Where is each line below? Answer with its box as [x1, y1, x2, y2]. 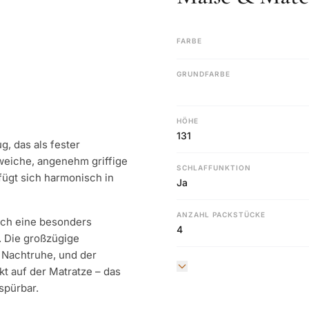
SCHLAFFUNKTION [177, 163, 251, 172]
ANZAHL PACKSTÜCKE [177, 210, 266, 219]
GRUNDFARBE [177, 70, 230, 78]
